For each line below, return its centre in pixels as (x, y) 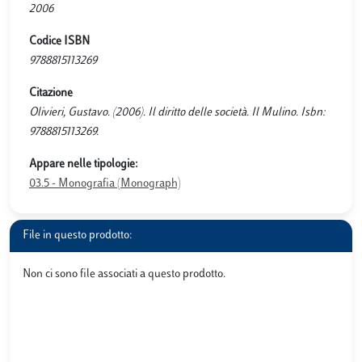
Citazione (51, 93)
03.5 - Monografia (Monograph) (105, 184)
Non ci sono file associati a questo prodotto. (124, 274)
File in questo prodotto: (78, 236)
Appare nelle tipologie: (84, 164)
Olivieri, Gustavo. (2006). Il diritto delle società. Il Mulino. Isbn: (177, 113)
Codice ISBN (59, 42)
